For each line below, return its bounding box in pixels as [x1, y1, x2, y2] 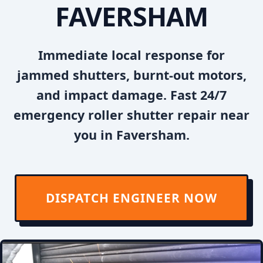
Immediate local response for [38, 46, 225, 63]
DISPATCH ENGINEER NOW [46, 190, 217, 206]
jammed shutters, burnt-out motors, [16, 66, 247, 83]
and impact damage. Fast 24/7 [36, 86, 227, 103]
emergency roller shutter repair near [14, 106, 249, 123]
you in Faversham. [73, 126, 190, 143]
